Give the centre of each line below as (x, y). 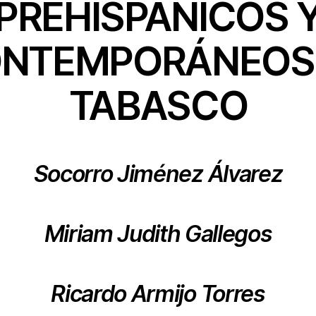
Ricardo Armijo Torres (158, 293)
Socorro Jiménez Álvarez (158, 174)
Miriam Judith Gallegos (158, 233)
